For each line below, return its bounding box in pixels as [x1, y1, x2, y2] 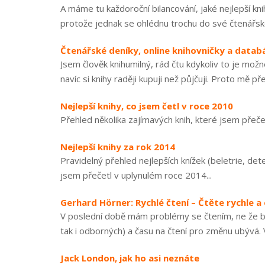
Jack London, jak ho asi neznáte [60, 252, 199, 264]
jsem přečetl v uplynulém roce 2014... [60, 169, 212, 181]
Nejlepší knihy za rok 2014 [60, 141, 175, 153]
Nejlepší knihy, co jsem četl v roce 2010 [60, 100, 233, 112]
